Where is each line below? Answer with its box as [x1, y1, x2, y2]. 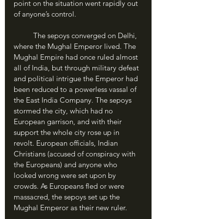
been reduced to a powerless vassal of [14, 85, 138, 94]
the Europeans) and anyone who [14, 160, 119, 169]
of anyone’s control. [14, 9, 76, 19]
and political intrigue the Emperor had [14, 74, 140, 83]
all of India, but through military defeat [14, 63, 141, 72]
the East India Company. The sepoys [14, 95, 133, 105]
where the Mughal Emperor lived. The [14, 42, 138, 51]
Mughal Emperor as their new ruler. [14, 203, 127, 212]
